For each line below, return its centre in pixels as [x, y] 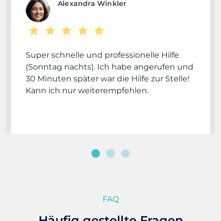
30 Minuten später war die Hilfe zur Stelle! [108, 78]
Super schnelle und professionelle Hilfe [102, 55]
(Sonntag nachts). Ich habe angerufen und [110, 67]
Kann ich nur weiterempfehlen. [87, 90]
